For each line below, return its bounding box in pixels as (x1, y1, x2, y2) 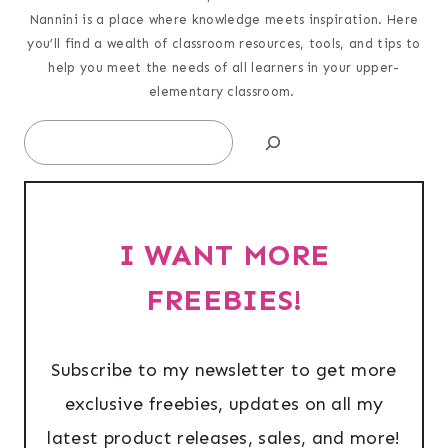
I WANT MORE (118, 237, 330, 274)
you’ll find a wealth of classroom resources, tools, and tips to (27, 36, 421, 52)
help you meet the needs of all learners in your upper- (48, 60, 400, 76)
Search (23, 124, 75, 144)
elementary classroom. (148, 84, 300, 100)
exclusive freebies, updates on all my (64, 393, 384, 416)
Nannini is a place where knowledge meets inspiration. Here (29, 12, 419, 28)
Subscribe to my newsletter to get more (51, 359, 397, 382)
